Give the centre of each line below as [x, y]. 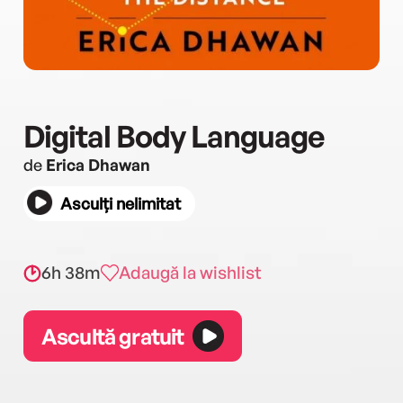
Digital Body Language [174, 136]
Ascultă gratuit [113, 336]
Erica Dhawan [98, 165]
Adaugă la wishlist [190, 273]
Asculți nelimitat [121, 203]
